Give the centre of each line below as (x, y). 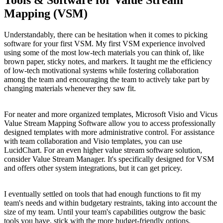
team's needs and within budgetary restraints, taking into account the (111, 203)
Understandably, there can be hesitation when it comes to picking (106, 35)
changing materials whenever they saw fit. (70, 89)
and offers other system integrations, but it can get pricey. (93, 168)
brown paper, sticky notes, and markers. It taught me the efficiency (108, 62)
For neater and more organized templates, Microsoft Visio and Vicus (111, 114)
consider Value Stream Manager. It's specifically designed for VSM (109, 159)
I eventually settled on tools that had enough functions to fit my (103, 194)
